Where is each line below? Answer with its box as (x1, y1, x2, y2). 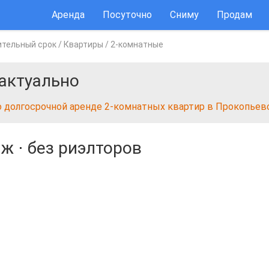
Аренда (52, 9, 85, 20)
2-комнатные (110, 40, 163, 49)
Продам (217, 9, 252, 20)
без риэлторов (28, 138, 142, 158)
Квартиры (64, 40, 103, 49)
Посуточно (103, 9, 152, 20)
